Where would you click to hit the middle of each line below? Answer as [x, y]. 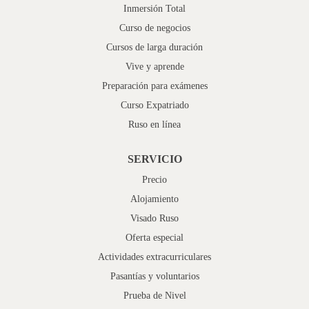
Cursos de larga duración [154, 47]
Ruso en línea [154, 124]
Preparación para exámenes [154, 86]
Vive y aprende [154, 66]
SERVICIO [154, 159]
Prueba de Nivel [154, 295]
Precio [154, 179]
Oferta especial [154, 237]
